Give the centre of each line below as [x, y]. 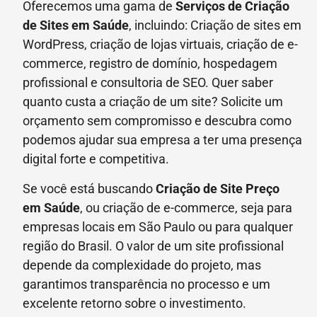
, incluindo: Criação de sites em [215, 25]
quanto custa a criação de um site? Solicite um [153, 102]
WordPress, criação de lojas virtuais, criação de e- [160, 45]
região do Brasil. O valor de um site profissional [153, 246]
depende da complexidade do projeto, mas [142, 265]
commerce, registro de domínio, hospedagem [150, 64]
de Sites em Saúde [76, 25]
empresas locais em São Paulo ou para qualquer [158, 226]
